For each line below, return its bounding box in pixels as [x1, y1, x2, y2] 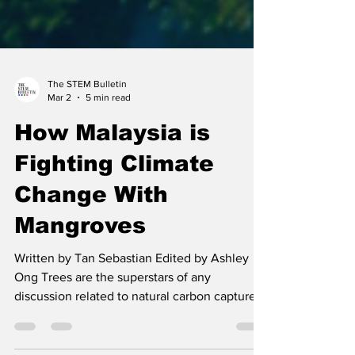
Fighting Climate [14, 195, 214, 219]
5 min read [86, 135, 131, 147]
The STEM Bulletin [48, 122, 127, 133]
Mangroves [14, 257, 146, 281]
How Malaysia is [14, 164, 210, 189]
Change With [14, 226, 168, 250]
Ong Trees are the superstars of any [14, 314, 211, 327]
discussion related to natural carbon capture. [14, 333, 259, 346]
